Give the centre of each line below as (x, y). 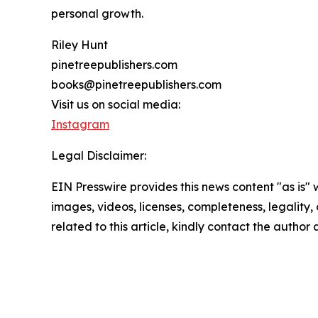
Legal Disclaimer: (99, 156)
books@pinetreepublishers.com (136, 85)
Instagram (80, 125)
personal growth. (97, 14)
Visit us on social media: (116, 105)
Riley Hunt (79, 45)
